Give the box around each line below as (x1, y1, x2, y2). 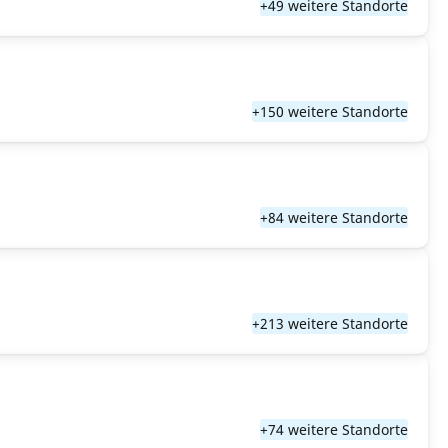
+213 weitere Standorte (252, 314, 408, 333)
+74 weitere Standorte (260, 420, 408, 439)
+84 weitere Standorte (260, 208, 408, 227)
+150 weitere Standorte (252, 102, 408, 121)
